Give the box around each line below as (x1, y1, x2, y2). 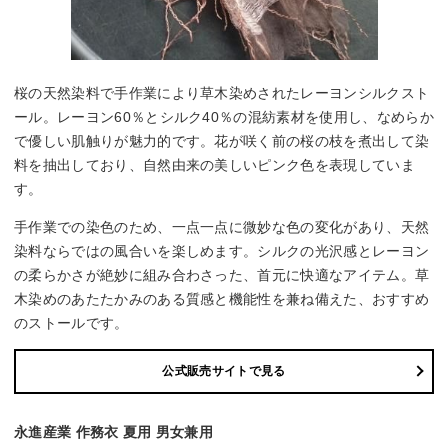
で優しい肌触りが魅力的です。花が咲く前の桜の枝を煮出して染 (14, 133, 430, 150)
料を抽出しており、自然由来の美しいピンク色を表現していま (14, 157, 415, 174)
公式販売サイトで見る (162, 364, 286, 379)
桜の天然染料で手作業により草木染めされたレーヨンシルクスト (14, 85, 430, 102)
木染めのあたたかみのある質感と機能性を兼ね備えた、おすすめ (14, 291, 430, 308)
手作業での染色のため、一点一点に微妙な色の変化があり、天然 (14, 219, 430, 236)
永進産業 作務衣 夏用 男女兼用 (14, 423, 214, 440)
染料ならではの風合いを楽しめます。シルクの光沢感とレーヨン (14, 243, 430, 260)
